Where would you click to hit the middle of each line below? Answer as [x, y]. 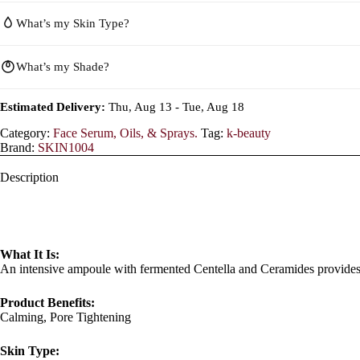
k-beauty [249, 133]
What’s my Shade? [63, 66]
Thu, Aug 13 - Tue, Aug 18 [175, 107]
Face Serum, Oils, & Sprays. [125, 133]
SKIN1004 [66, 147]
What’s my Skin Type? [73, 23]
